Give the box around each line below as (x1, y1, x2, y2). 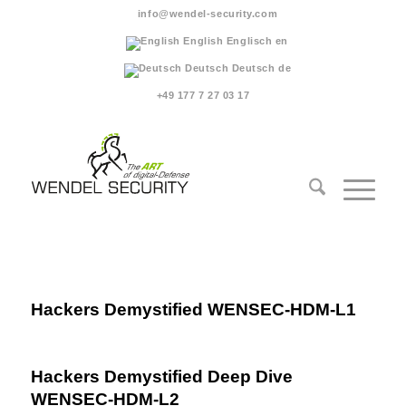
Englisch (226, 35, 273, 46)
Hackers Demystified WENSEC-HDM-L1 (30, 300, 356, 319)
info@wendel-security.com (137, 8, 278, 19)
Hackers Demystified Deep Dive (30, 367, 293, 386)
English (183, 35, 224, 46)
